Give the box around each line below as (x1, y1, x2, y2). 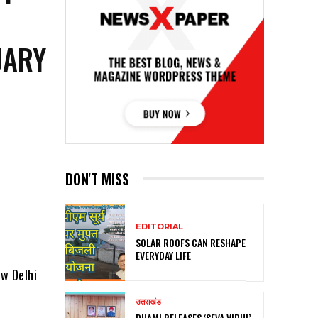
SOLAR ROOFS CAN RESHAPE (136, 234, 246, 250)
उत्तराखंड (136, 297, 161, 307)
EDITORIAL (136, 221, 183, 231)
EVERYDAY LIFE (136, 247, 191, 263)
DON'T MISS (65, 168, 129, 190)
